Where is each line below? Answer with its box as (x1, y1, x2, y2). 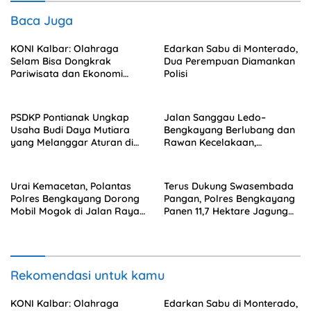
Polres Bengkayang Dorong (10, 192, 140, 205)
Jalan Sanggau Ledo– (164, 110, 266, 124)
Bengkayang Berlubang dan (164, 123, 295, 136)
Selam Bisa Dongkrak (10, 54, 111, 67)
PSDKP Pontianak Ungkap (10, 110, 129, 124)
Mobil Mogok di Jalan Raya (10, 204, 140, 217)
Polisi (164, 67, 187, 80)
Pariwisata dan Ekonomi (10, 67, 123, 80)
